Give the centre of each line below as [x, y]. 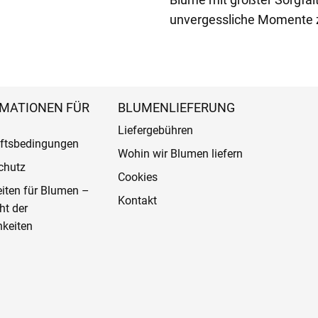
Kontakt [137, 201]
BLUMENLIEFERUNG [176, 108]
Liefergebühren [155, 130]
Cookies [137, 177]
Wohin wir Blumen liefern [180, 154]
